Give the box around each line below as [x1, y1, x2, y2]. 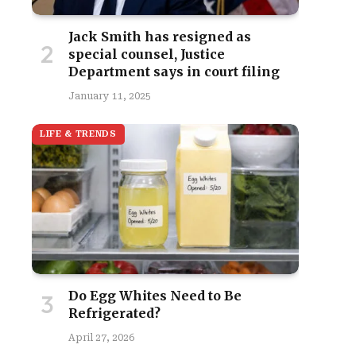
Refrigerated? [68, 305, 161, 321]
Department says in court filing [68, 64, 280, 79]
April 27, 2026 [68, 332, 134, 343]
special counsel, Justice [68, 46, 225, 62]
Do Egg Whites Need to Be [68, 288, 242, 304]
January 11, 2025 [68, 91, 151, 102]
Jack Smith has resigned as [68, 29, 251, 44]
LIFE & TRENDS [40, 129, 117, 139]
